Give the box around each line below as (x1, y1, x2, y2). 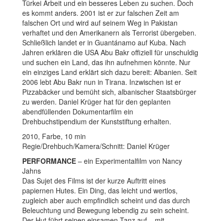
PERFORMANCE (22, 155, 78, 166)
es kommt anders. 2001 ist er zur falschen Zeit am (22, 7, 179, 18)
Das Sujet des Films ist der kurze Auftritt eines (22, 175, 166, 185)
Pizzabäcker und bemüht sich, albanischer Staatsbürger (22, 86, 196, 97)
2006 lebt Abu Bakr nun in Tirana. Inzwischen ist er (22, 76, 181, 87)
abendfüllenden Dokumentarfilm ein (22, 106, 133, 116)
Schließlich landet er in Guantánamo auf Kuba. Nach (22, 37, 186, 47)
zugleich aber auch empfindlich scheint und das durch (22, 195, 190, 205)
